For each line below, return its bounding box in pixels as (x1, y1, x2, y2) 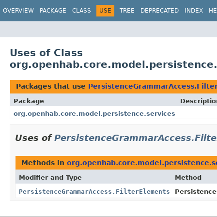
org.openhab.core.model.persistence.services (14, 109, 175, 117)
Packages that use (16, 82, 88, 90)
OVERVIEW (3, 7, 34, 14)
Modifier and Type (19, 173, 82, 181)
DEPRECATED (140, 7, 179, 14)
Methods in (21, 158, 67, 167)
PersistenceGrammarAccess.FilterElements (19, 187, 170, 195)
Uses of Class (10, 46, 83, 59)
